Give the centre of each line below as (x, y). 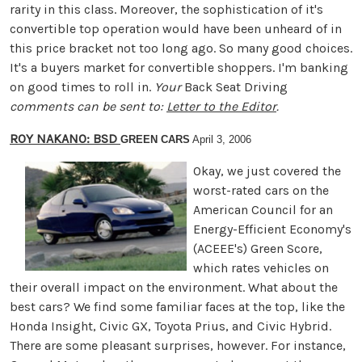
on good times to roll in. (82, 86)
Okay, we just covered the (267, 170)
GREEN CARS (155, 139)
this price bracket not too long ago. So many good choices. (181, 48)
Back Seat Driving (236, 86)
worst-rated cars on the (261, 190)
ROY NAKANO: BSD (63, 138)
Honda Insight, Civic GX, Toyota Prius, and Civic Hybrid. (170, 326)
